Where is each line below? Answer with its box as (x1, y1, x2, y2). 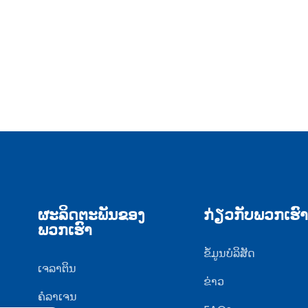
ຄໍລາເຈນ (37, 289, 77, 305)
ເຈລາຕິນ (37, 261, 76, 277)
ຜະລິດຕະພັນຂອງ (37, 206, 145, 224)
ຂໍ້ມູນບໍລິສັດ (203, 245, 255, 262)
